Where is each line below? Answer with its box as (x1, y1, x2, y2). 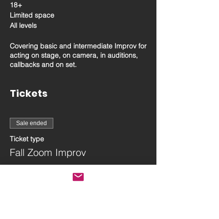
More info (10, 166, 39, 175)
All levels (10, 21, 37, 30)
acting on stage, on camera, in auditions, (10, 51, 138, 60)
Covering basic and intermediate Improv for (10, 42, 147, 50)
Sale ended (16, 120, 47, 127)
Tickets (10, 87, 47, 100)
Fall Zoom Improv (10, 146, 86, 158)
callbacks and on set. (10, 60, 77, 69)
